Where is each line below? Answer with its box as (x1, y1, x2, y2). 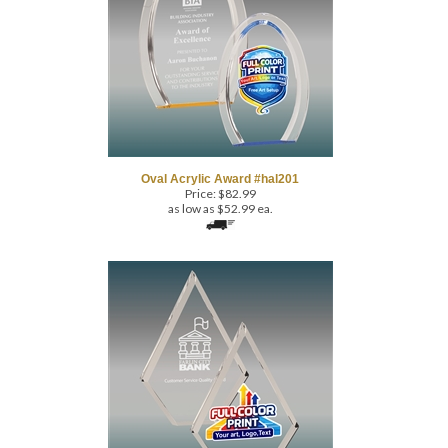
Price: (184, 155, 216, 170)
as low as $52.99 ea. (167, 170, 273, 185)
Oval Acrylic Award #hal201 (141, 141, 299, 155)
